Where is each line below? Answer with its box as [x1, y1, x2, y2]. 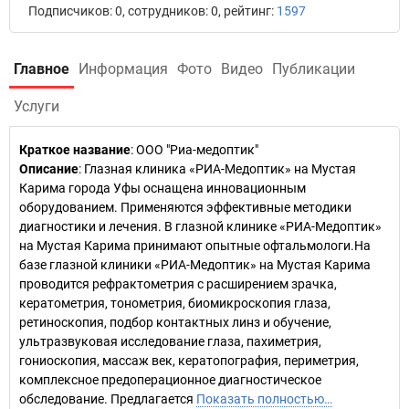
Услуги [14, 98, 59, 115]
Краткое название [19, 142, 131, 157]
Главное [14, 60, 69, 78]
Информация [79, 60, 168, 78]
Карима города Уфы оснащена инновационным [19, 181, 306, 195]
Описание [19, 162, 79, 176]
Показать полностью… [196, 392, 332, 406]
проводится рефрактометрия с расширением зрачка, [19, 277, 337, 291]
